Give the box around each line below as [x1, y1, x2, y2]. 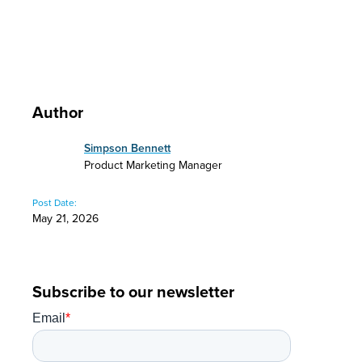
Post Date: [32, 196, 77, 209]
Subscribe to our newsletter [32, 280, 234, 303]
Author [32, 100, 83, 124]
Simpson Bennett [84, 140, 170, 156]
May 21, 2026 [32, 210, 99, 226]
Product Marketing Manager [84, 157, 222, 173]
